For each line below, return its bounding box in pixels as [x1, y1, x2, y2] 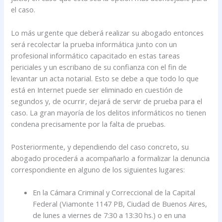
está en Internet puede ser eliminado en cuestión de [11, 84, 183, 95]
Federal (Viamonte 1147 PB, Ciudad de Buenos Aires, [33, 199, 208, 209]
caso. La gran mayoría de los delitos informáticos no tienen [11, 107, 207, 117]
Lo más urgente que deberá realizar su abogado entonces [11, 27, 204, 38]
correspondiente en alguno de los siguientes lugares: [11, 164, 185, 174]
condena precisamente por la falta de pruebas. [11, 118, 166, 129]
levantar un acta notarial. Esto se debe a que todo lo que [11, 73, 199, 83]
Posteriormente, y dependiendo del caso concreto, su [11, 141, 189, 152]
